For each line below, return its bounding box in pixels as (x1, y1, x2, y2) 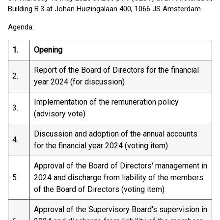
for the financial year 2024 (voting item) (34, 141, 168, 150)
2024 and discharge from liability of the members (34, 173, 203, 182)
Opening (34, 45, 62, 55)
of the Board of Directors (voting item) (34, 185, 165, 194)
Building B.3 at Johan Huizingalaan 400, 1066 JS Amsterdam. (8, 4, 202, 13)
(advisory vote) (34, 109, 85, 118)
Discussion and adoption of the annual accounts (34, 129, 197, 138)
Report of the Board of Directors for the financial (34, 65, 199, 75)
